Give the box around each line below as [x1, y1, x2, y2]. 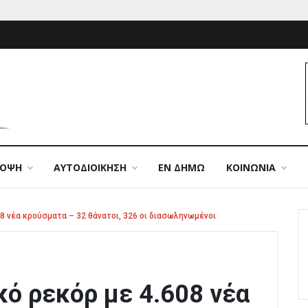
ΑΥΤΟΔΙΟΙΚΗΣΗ [54, 161, 126, 174]
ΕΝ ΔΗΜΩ [158, 161, 205, 174]
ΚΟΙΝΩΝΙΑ [226, 161, 276, 174]
